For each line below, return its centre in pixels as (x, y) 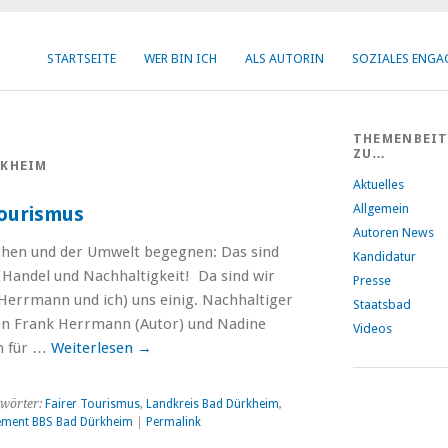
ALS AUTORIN (284, 58)
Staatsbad (381, 304)
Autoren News (393, 232)
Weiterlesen (93, 348)
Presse (371, 280)
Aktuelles (378, 184)
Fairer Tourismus (92, 404)
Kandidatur (384, 256)
